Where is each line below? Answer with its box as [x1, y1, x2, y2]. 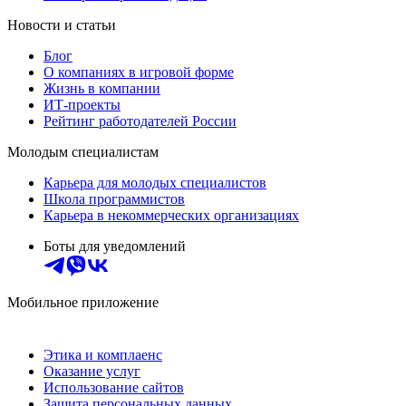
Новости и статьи [7, 16, 116, 33]
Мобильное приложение [7, 294, 159, 310]
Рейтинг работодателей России [43, 112, 237, 129]
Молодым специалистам [7, 143, 159, 159]
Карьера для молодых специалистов [43, 174, 266, 190]
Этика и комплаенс [43, 346, 162, 362]
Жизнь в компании [43, 80, 160, 96]
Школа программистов [43, 190, 185, 207]
